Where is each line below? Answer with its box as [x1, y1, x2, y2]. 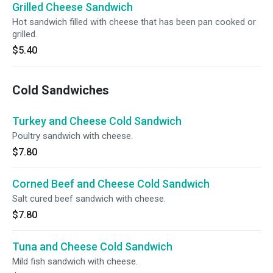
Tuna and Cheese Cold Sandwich [12, 240, 172, 253]
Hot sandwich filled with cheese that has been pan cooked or [12, 16, 256, 27]
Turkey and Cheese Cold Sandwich [12, 115, 182, 127]
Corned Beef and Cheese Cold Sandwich [12, 177, 210, 190]
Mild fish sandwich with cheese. [12, 256, 138, 267]
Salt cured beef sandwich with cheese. [12, 193, 166, 204]
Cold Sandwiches [12, 83, 109, 97]
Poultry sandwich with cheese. [12, 130, 133, 141]
